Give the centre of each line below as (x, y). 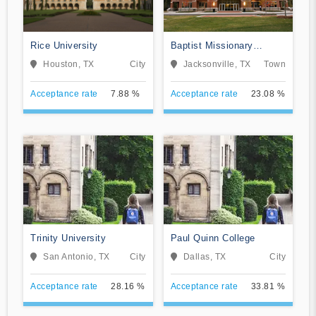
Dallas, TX (205, 256)
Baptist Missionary (212, 45)
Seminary (191, 72)
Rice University (64, 45)
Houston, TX (69, 64)
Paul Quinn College (213, 238)
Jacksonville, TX (217, 64)
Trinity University (68, 238)
